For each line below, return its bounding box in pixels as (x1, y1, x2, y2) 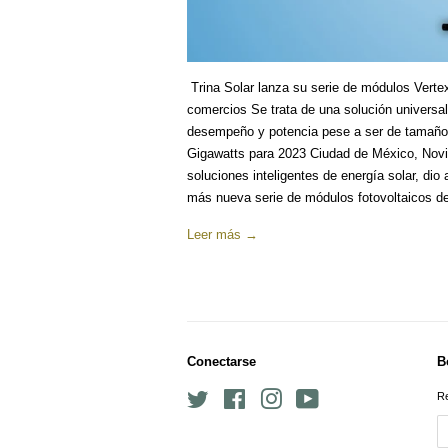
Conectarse (187, 353, 256, 369)
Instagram (282, 389, 331, 402)
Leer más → (187, 226, 258, 242)
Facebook (246, 389, 295, 402)
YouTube (319, 389, 362, 402)
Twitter (209, 389, 241, 402)
